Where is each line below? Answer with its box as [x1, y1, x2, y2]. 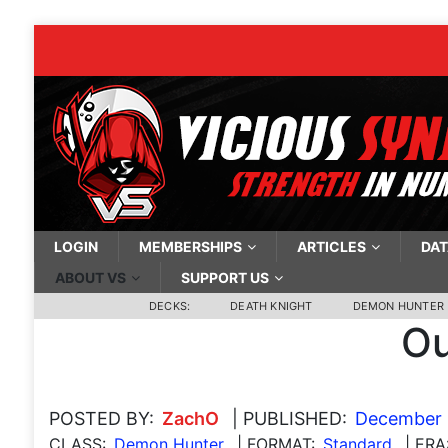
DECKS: [148, 299, 191, 313]
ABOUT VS [54, 269, 126, 286]
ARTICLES [296, 238, 366, 255]
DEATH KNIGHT [230, 299, 313, 313]
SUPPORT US [180, 269, 269, 286]
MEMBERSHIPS [138, 238, 242, 255]
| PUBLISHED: [231, 408, 347, 429]
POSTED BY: [48, 408, 154, 429]
